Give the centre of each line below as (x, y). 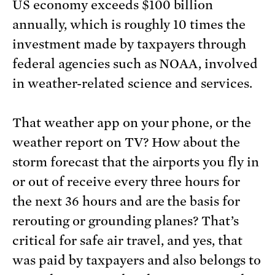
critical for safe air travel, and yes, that (128, 241)
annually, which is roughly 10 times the (129, 25)
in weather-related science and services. (134, 84)
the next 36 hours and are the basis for (126, 202)
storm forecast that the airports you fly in (136, 162)
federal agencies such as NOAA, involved (135, 64)
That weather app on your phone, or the (132, 123)
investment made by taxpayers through (130, 45)
